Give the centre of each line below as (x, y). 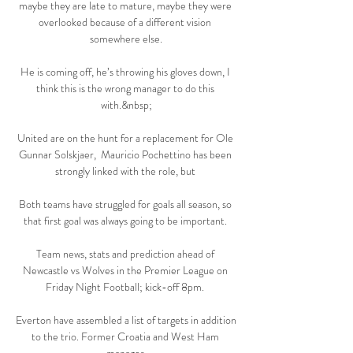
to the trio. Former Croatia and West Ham (125, 337)
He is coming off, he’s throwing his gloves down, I (125, 72)
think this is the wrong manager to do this (125, 89)
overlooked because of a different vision (125, 22)
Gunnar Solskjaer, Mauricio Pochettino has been (125, 155)
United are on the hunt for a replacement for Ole (125, 138)
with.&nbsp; (126, 105)
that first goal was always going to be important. (126, 221)
